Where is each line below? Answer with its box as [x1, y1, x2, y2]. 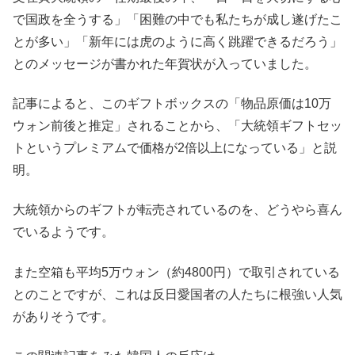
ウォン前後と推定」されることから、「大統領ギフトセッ [13, 118, 342, 132]
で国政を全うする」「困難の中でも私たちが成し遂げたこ [13, 12, 342, 26]
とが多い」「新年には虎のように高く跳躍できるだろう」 [13, 34, 342, 48]
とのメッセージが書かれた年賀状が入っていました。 [13, 56, 317, 71]
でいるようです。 [13, 225, 114, 239]
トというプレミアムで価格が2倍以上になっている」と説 [13, 140, 337, 155]
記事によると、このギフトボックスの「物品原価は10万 [13, 96, 331, 110]
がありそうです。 [13, 309, 114, 323]
